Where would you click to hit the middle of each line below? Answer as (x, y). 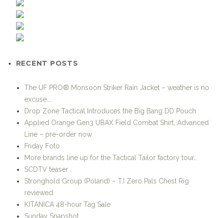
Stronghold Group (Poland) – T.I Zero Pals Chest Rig (107, 181)
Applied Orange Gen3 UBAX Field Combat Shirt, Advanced (117, 122)
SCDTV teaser (46, 169)
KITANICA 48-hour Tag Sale (67, 204)
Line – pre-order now (58, 134)
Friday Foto (42, 146)
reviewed (39, 192)
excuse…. (38, 99)
